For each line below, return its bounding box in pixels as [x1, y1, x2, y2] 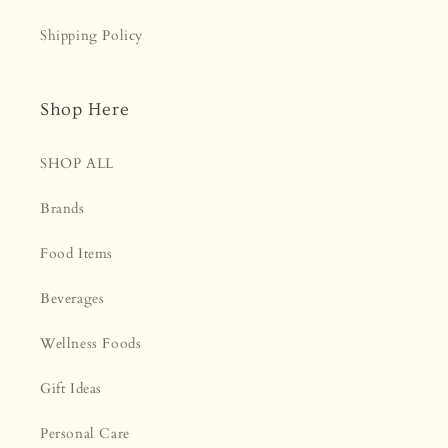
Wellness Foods [40, 334, 142, 354]
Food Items [40, 244, 113, 264]
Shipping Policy [40, 26, 143, 46]
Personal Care [40, 424, 130, 444]
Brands [40, 199, 85, 219]
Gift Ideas [40, 379, 102, 399]
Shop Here [40, 99, 130, 121]
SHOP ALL [40, 154, 114, 174]
